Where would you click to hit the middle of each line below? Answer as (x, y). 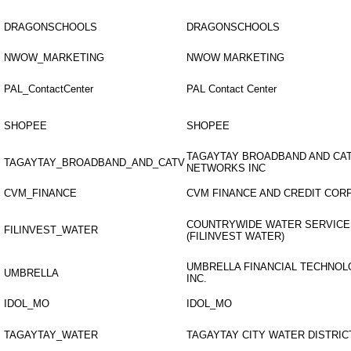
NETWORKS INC (226, 168)
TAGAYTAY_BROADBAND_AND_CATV (94, 163)
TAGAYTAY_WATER (51, 335)
